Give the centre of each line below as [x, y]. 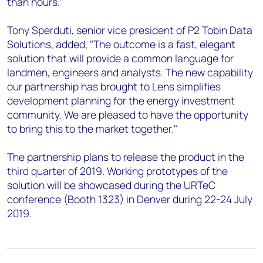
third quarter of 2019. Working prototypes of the [117, 171]
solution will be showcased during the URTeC [111, 185]
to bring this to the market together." [92, 129]
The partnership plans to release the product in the [126, 157]
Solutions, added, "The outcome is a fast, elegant [121, 44]
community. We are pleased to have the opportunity [128, 114]
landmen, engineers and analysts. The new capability [130, 72]
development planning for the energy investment [121, 100]
